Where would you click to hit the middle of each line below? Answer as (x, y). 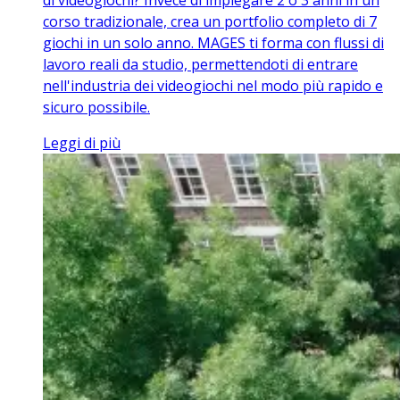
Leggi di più (82, 143)
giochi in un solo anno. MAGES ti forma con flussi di (213, 43)
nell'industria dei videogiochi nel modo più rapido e (213, 86)
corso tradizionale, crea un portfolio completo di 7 (210, 22)
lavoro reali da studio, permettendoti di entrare (200, 65)
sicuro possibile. (96, 108)
